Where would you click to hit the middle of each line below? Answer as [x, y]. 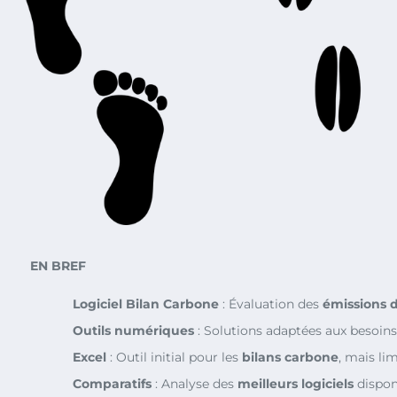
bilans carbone [290, 357]
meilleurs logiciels [296, 383]
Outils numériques [133, 330]
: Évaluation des [271, 304]
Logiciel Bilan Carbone [146, 304]
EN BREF [58, 265]
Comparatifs [112, 383]
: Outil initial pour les [174, 357]
